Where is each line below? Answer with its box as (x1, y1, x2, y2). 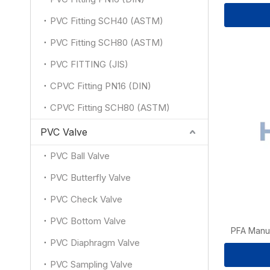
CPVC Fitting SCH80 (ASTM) (50, 102, 170, 113)
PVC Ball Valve (50, 150, 110, 162)
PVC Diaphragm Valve (50, 237, 140, 248)
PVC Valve (40, 126, 87, 138)
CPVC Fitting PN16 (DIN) (50, 80, 151, 92)
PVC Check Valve (50, 193, 122, 205)
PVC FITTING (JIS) (50, 58, 128, 70)
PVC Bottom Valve (50, 215, 126, 227)
